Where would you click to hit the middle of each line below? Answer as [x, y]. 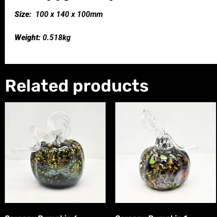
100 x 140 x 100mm [68, 14]
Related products [77, 85]
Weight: [28, 37]
